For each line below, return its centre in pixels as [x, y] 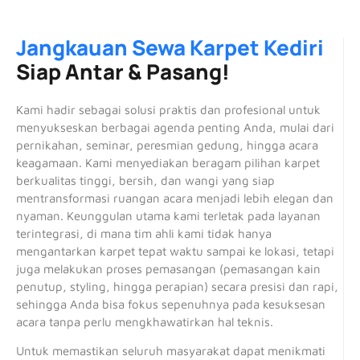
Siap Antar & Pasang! [123, 71]
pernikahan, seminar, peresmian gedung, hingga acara [167, 145]
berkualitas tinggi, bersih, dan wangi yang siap [145, 180]
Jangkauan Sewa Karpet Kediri [170, 47]
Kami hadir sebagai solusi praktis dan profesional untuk [168, 109]
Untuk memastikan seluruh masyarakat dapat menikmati [171, 351]
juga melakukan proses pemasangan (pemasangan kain [168, 268]
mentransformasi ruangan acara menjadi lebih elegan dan [175, 198]
